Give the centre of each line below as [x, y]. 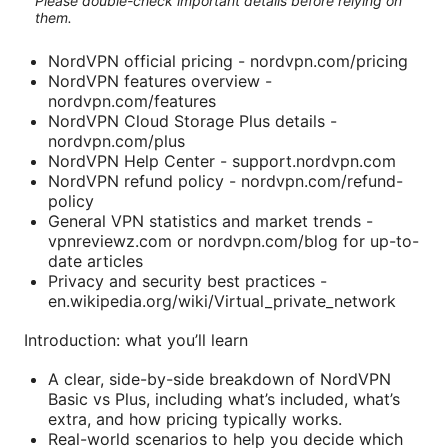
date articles [95, 260]
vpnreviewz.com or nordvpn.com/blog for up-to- [233, 240]
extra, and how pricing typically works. [195, 418]
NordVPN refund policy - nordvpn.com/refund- [225, 180]
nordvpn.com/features [132, 100]
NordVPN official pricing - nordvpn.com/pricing [228, 60]
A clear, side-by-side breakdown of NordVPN [219, 378]
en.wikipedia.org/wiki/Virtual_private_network [222, 300]
